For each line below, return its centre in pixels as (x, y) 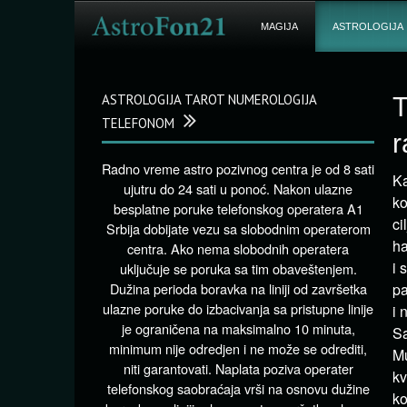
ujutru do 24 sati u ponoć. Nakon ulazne (238, 189)
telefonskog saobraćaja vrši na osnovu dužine (238, 388)
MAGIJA (279, 26)
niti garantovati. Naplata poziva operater (238, 368)
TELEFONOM (138, 123)
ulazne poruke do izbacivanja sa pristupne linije (238, 308)
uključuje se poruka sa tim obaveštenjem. (238, 268)
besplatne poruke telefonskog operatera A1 (238, 208)
